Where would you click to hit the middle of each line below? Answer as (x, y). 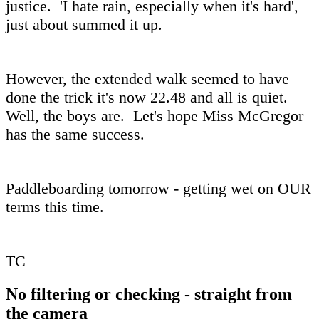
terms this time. (55, 206)
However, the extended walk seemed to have (147, 78)
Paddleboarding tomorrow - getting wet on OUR (158, 188)
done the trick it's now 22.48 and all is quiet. (147, 97)
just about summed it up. (84, 24)
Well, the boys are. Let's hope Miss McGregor (155, 115)
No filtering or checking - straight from (149, 294)
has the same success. (75, 134)
